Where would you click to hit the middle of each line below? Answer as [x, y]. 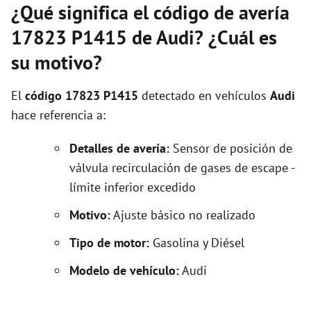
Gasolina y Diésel [199, 243]
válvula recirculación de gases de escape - [182, 168]
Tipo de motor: [111, 243]
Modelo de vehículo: [124, 270]
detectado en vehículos [204, 95]
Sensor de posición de [231, 148]
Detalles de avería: [119, 148]
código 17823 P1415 [82, 95]
